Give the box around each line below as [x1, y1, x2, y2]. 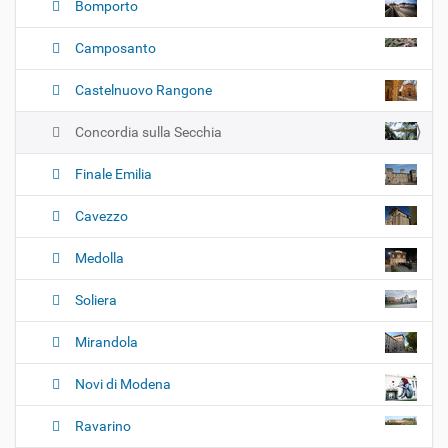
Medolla [75, 250, 124, 267]
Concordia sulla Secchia [75, 124, 222, 141]
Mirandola [75, 334, 138, 351]
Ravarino [75, 418, 131, 435]
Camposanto [75, 40, 156, 57]
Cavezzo [75, 208, 128, 225]
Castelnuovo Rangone [75, 82, 212, 99]
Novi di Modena [75, 376, 171, 393]
